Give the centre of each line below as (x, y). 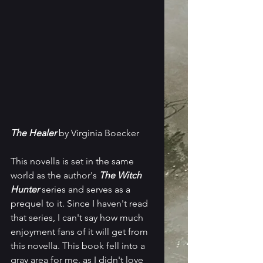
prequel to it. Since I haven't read (80, 203)
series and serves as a (86, 189)
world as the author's (55, 175)
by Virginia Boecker (98, 133)
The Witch (122, 175)
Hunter (25, 189)
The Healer (33, 133)
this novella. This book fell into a (79, 245)
